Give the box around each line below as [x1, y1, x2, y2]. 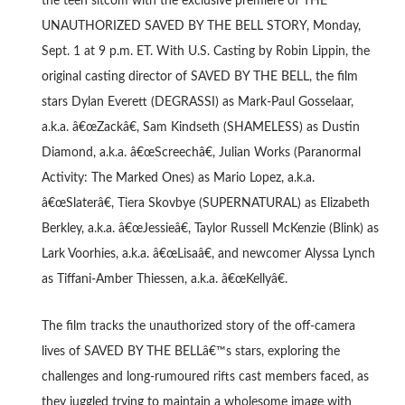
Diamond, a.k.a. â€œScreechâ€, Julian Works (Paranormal [41, 146, 361, 159]
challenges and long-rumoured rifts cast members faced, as [41, 371, 369, 383]
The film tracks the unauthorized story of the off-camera [41, 320, 355, 333]
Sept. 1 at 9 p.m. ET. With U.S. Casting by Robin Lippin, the [41, 45, 370, 58]
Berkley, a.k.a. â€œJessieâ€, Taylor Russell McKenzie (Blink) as [41, 222, 379, 235]
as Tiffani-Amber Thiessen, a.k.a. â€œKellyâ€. [41, 273, 287, 286]
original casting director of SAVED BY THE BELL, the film [41, 71, 358, 83]
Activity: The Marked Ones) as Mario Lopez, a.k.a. [41, 172, 315, 184]
